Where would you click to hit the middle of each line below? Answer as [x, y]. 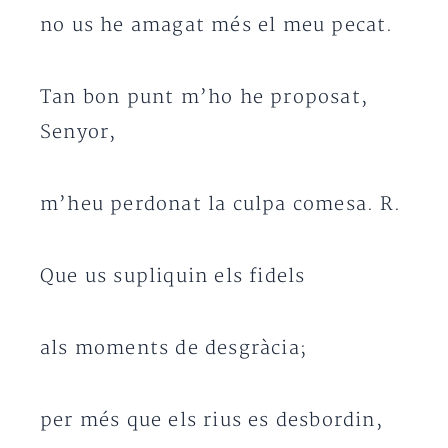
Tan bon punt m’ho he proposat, [204, 97]
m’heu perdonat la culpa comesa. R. [220, 204]
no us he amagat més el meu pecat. [217, 25]
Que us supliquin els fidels [173, 276]
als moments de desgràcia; [173, 348]
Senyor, [78, 132]
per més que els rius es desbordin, [211, 420]
